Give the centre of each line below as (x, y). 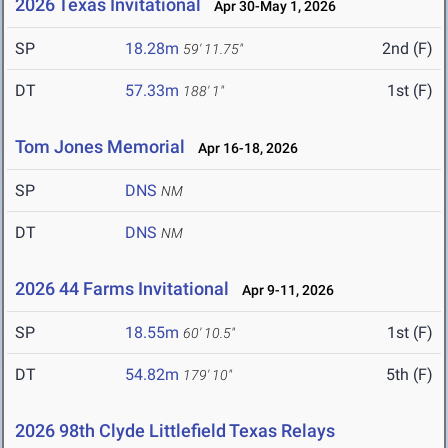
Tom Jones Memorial (100, 147)
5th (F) (409, 375)
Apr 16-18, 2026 (243, 148)
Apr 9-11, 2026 (283, 290)
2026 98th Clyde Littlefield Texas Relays (175, 431)
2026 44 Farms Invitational (122, 289)
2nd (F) (407, 49)
